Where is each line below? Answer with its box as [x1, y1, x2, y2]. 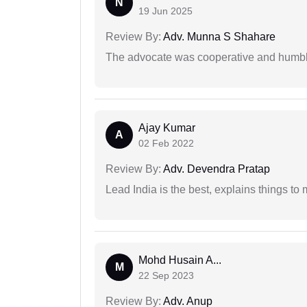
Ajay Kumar [138, 122, 195, 134]
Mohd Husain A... [138, 254, 221, 267]
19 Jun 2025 [138, 5, 193, 17]
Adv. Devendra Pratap [161, 163, 270, 175]
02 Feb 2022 [138, 138, 194, 149]
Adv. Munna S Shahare [161, 31, 275, 43]
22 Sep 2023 [138, 270, 194, 282]
